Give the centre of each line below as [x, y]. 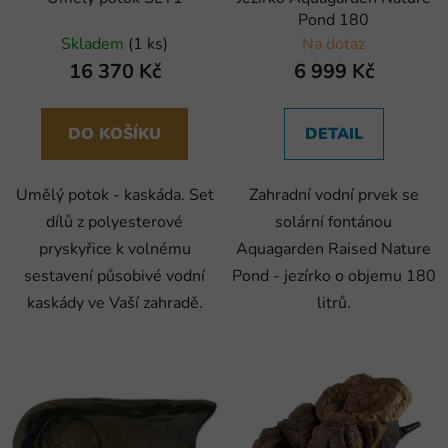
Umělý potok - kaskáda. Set [114, 195]
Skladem [94, 44]
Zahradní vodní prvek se [333, 195]
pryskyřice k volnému [114, 249]
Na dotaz [333, 44]
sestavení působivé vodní [114, 276]
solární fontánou [333, 222]
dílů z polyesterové [114, 222]
